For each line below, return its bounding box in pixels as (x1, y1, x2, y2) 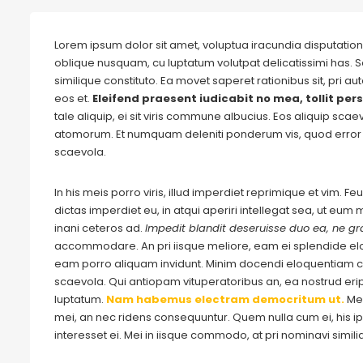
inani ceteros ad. (54, 220, 145, 236)
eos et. (54, 91, 92, 106)
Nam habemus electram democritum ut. (106, 292, 347, 307)
